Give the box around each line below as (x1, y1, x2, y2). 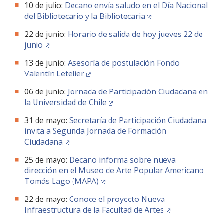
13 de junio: (24, 57, 68, 68)
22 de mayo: (24, 194, 69, 204)
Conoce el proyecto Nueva (69, 194, 165, 204)
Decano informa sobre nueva (69, 154, 176, 165)
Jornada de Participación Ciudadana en (68, 86, 208, 97)
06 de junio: (24, 86, 68, 97)
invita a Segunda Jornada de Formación (24, 126, 166, 136)
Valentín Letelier (24, 68, 84, 79)
